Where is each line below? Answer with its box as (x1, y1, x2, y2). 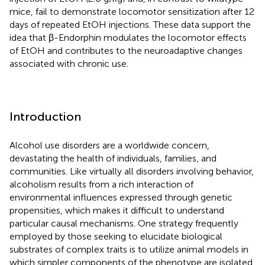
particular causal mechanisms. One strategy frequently (9, 217, 238, 229)
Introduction (9, 109, 81, 124)
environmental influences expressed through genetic (9, 191, 232, 203)
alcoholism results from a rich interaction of (9, 178, 193, 190)
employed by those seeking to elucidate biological (9, 230, 222, 242)
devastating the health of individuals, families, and (9, 152, 216, 164)
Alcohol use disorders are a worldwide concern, (9, 139, 209, 151)
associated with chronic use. (9, 57, 128, 69)
